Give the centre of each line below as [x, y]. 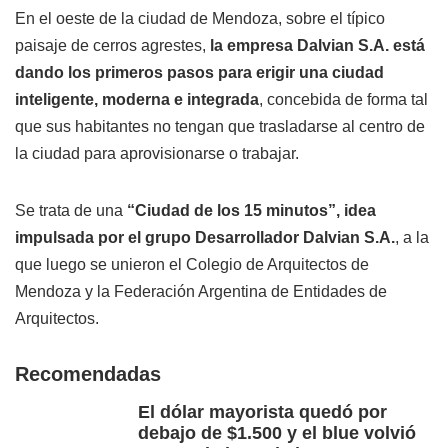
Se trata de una [69, 211]
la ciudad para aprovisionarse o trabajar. [157, 154]
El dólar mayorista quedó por [262, 412]
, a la [412, 238]
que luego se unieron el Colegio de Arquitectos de [192, 265]
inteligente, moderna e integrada [137, 100]
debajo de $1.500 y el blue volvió [277, 433]
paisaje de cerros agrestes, [112, 46]
